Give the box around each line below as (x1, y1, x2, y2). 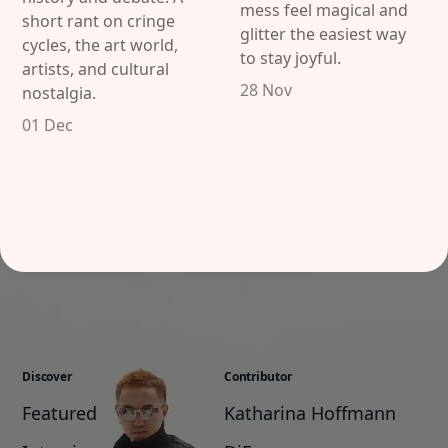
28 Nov (240, 79, 292, 102)
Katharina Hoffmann (224, 401, 396, 425)
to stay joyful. (240, 47, 341, 70)
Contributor (224, 368, 292, 385)
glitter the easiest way (240, 23, 406, 46)
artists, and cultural (22, 57, 170, 80)
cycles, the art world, (22, 33, 179, 56)
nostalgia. (22, 81, 97, 104)
